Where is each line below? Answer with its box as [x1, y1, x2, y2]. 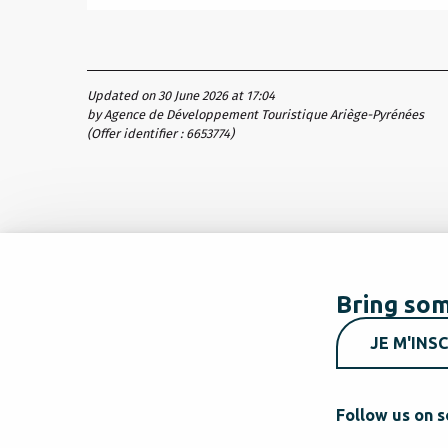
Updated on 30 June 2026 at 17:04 [87, 87, 275, 103]
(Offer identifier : [87, 125, 186, 141]
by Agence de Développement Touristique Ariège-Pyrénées [87, 106, 424, 122]
